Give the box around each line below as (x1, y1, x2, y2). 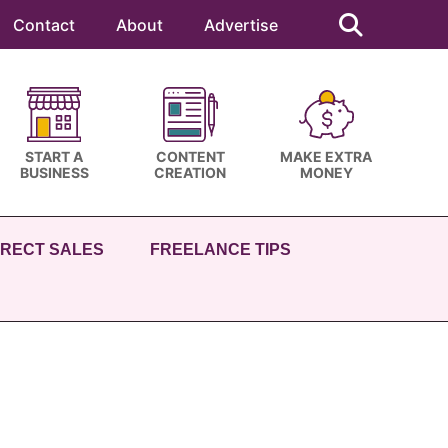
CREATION (154, 164, 226, 181)
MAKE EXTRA (280, 148, 372, 165)
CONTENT (155, 148, 225, 165)
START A (25, 148, 83, 165)
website (325, 29, 384, 49)
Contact (13, 15, 75, 35)
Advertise (204, 15, 278, 35)
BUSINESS (19, 164, 89, 181)
